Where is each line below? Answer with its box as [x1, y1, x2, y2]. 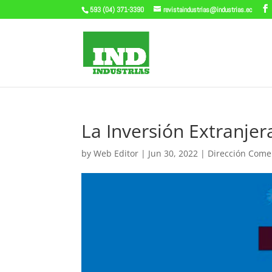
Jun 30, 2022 [148, 148, 199, 159]
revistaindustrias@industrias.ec [163, 5, 253, 15]
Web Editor [93, 148, 139, 159]
